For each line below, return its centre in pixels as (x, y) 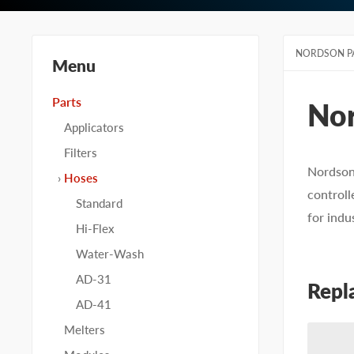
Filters (81, 153)
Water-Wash (110, 254)
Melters (85, 330)
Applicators (94, 127)
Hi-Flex (95, 228)
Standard (99, 203)
